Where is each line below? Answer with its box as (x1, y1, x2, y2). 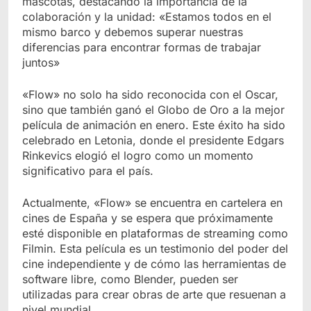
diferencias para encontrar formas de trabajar (22, 40, 261, 54)
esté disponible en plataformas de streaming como (22, 226, 288, 240)
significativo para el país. (22, 164, 153, 178)
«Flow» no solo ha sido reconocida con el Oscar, (22, 87, 278, 101)
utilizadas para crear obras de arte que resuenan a (22, 287, 286, 301)
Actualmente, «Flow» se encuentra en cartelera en (22, 196, 283, 210)
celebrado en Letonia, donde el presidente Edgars (22, 133, 284, 147)
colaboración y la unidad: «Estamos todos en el (22, 10, 271, 24)
